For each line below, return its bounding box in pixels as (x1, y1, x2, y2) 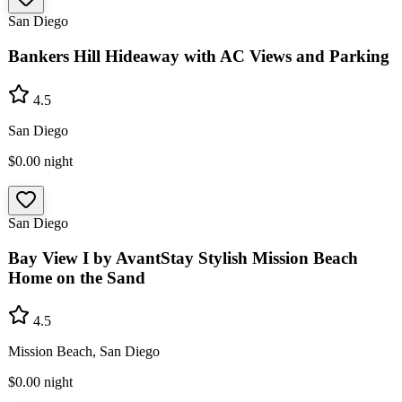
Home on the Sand (8, 267, 145, 287)
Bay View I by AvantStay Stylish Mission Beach (8, 248, 358, 267)
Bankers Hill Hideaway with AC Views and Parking (8, 47, 389, 66)
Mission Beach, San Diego (8, 344, 160, 360)
